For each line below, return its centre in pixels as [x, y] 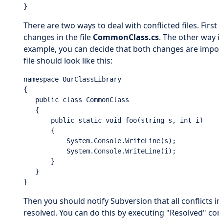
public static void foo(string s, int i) [113, 120]
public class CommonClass [76, 99]
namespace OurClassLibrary [72, 79]
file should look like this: [68, 60]
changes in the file [58, 37]
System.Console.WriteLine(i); [100, 151]
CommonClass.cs [126, 37]
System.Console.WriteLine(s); [100, 141]
